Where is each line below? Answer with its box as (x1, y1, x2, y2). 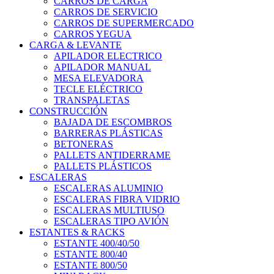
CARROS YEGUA (54, 29, 131, 40)
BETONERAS (54, 139, 113, 150)
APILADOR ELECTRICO (54, 51, 162, 62)
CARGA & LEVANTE (29, 40, 122, 51)
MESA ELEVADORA (54, 73, 144, 84)
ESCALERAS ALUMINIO (54, 183, 163, 194)
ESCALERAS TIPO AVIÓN (54, 216, 169, 227)
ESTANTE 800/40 (54, 249, 127, 260)
